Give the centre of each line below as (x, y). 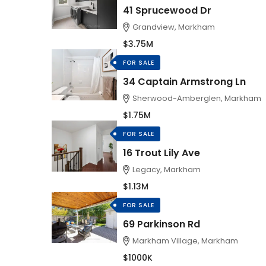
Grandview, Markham (174, 27)
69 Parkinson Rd (161, 224)
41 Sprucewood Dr (167, 10)
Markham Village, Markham (186, 241)
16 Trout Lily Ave (161, 153)
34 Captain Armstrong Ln (184, 82)
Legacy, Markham (167, 170)
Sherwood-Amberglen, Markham (197, 98)
